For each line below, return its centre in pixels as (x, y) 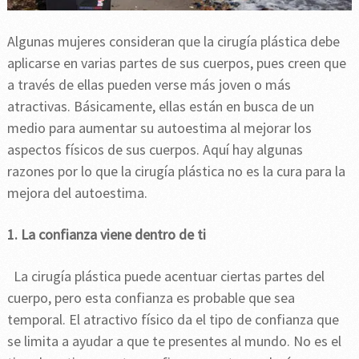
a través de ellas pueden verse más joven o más (149, 84)
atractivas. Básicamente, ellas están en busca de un (160, 106)
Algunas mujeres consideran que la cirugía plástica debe (173, 41)
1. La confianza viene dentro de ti (106, 234)
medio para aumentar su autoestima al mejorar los (159, 127)
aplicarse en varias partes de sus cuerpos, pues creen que (176, 63)
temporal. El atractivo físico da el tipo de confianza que (173, 319)
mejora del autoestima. (77, 192)
